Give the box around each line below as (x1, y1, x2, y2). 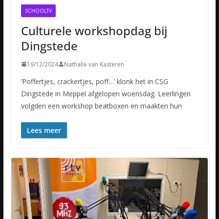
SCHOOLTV (24, 7, 52, 14)
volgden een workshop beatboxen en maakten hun (21, 101, 182, 110)
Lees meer (26, 125, 61, 135)
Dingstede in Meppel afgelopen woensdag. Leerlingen (21, 88, 191, 98)
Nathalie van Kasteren (64, 60, 124, 68)
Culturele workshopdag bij (21, 22, 167, 39)
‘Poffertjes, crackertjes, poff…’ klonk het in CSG (21, 76, 168, 86)
